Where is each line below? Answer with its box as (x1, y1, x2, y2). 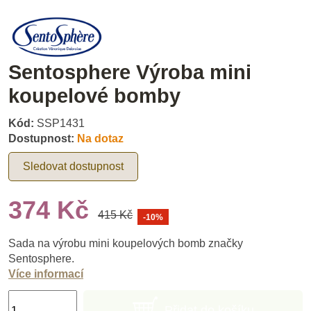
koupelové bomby (8, 84, 180, 107)
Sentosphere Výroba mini (8, 60, 251, 83)
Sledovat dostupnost (23, 160, 124, 173)
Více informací (8, 267, 83, 280)
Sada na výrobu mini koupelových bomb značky (8, 237, 243, 249)
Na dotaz (77, 133, 124, 145)
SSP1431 (37, 117, 85, 130)
